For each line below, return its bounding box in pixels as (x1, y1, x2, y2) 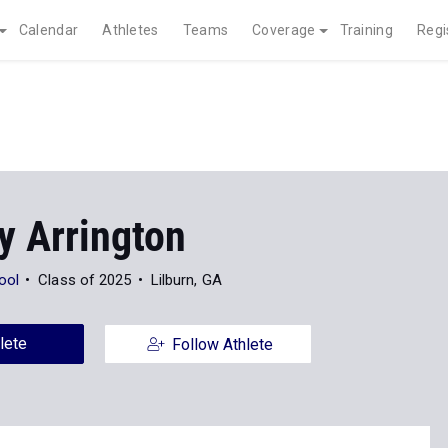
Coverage (252, 22, 316, 38)
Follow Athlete (171, 335, 273, 354)
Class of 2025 (38, 271, 132, 289)
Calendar (18, 22, 79, 38)
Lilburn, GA (150, 271, 222, 289)
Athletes (102, 22, 159, 38)
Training (339, 22, 393, 38)
